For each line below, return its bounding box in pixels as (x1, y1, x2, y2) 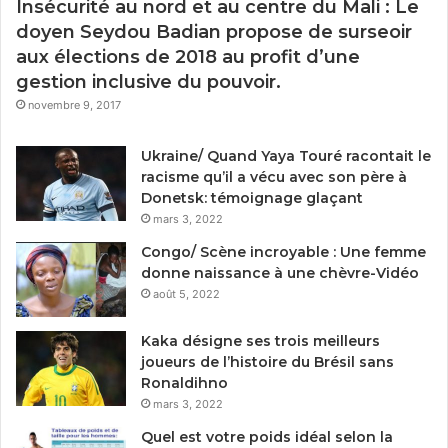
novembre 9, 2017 (28, 98, 121, 113)
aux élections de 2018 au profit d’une (16, 46, 360, 69)
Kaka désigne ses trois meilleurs (141, 332, 380, 351)
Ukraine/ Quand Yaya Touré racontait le (141, 147, 431, 166)
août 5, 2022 (153, 287, 220, 302)
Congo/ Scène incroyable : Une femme (141, 243, 426, 262)
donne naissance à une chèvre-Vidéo (141, 264, 419, 283)
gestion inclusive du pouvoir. (16, 71, 281, 94)
